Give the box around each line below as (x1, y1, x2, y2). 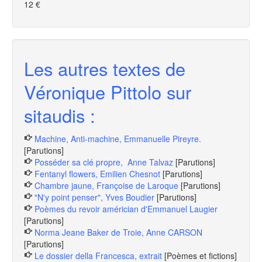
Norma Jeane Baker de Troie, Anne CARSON (35, 226, 202, 238)
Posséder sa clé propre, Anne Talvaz (35, 156, 173, 168)
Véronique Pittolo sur (24, 79, 191, 105)
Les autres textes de (24, 56, 185, 81)
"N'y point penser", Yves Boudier (35, 191, 154, 203)
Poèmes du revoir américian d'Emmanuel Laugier (35, 203, 218, 215)
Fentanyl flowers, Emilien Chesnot (35, 168, 160, 180)
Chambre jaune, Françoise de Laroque (35, 180, 178, 191)
